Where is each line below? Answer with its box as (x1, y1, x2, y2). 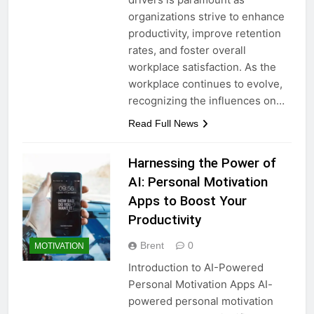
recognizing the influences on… (128, 93, 285, 107)
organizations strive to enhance (128, 9, 285, 23)
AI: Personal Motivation (128, 173, 268, 190)
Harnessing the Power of (128, 154, 276, 171)
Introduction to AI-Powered (128, 260, 264, 274)
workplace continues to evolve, (128, 76, 282, 90)
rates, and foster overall (128, 43, 246, 57)
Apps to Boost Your (128, 192, 247, 209)
